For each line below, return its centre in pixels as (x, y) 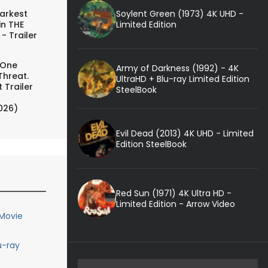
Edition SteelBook (151, 144)
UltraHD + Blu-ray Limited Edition (182, 79)
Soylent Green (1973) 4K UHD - (179, 13)
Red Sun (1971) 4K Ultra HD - (173, 193)
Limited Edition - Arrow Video (175, 204)
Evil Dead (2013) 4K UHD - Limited (185, 133)
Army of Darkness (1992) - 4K (177, 68)
